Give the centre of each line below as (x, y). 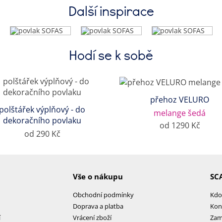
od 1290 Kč (180, 125)
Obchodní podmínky (103, 194)
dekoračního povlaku (42, 120)
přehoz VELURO (180, 99)
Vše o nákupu (98, 176)
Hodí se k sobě (111, 55)
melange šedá (180, 113)
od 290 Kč (42, 134)
